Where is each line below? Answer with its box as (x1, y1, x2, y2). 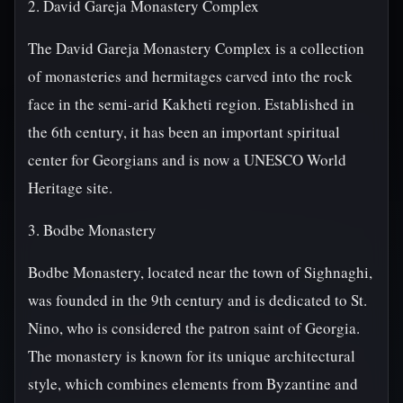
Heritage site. (28, 177, 112, 198)
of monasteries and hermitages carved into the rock (28, 66, 353, 86)
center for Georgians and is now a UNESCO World (28, 149, 346, 170)
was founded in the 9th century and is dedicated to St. (28, 290, 367, 310)
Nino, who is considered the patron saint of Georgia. (28, 318, 360, 338)
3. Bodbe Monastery (28, 219, 157, 240)
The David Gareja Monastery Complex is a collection (28, 38, 364, 58)
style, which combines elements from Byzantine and (28, 373, 358, 394)
